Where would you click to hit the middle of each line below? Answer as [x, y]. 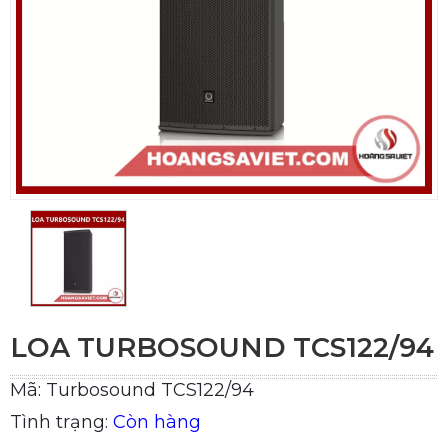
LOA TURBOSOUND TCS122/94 [222, 347]
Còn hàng [157, 422]
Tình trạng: [61, 422]
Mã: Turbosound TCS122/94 [132, 390]
